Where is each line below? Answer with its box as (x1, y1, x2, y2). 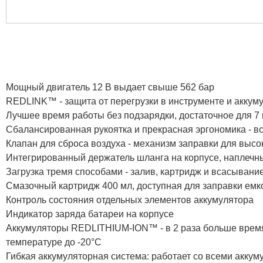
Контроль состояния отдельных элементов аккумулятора (6, 194, 254, 205)
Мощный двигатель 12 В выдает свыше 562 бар (6, 82, 214, 92)
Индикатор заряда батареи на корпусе (6, 208, 174, 219)
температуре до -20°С (6, 237, 102, 247)
